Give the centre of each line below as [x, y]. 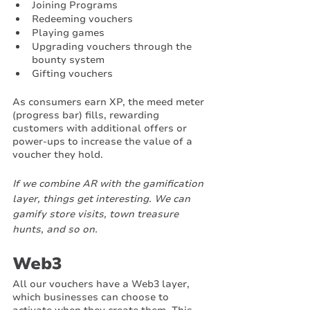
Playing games [68, 33]
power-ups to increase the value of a [104, 142]
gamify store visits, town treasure [97, 214]
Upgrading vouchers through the [113, 47]
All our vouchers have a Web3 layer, [102, 284]
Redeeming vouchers [82, 19]
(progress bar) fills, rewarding [87, 115]
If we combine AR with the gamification [109, 184]
